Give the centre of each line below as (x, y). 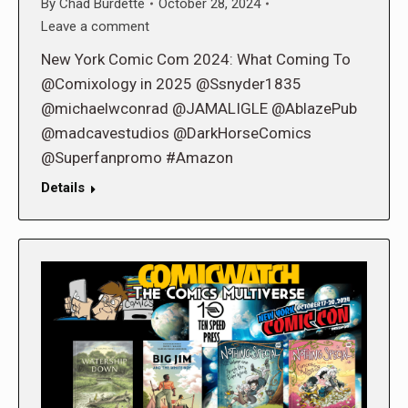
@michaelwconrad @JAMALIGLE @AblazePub (199, 108)
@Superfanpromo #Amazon (137, 157)
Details (63, 187)
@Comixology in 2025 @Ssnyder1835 (171, 83)
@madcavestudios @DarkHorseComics (176, 133)
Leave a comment (95, 26)
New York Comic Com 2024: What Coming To (196, 59)
